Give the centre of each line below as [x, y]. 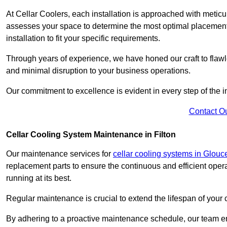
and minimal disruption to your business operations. [99, 70]
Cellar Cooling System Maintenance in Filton [91, 134]
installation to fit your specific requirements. [83, 38]
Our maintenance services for [60, 154]
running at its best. [39, 178]
